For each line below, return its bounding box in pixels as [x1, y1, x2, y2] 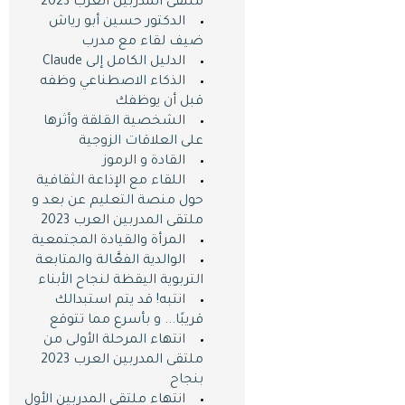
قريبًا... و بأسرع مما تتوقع [49, 314, 203, 328]
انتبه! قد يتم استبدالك [53, 294, 185, 308]
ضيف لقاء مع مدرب [80, 35, 203, 50]
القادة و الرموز [102, 155, 185, 169]
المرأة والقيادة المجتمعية [31, 234, 185, 249]
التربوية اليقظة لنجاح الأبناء [37, 274, 203, 288]
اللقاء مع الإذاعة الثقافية [35, 174, 185, 189]
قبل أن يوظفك [114, 95, 203, 109]
